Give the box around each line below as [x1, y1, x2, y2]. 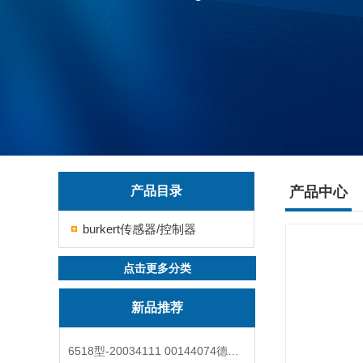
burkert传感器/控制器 [83, 222, 196, 236]
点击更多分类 [123, 262, 191, 275]
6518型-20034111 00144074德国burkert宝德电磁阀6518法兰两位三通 [228, 344, 239, 357]
